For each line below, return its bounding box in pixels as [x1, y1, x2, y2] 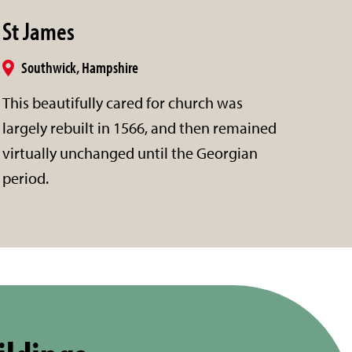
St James [2, 14, 75, 46]
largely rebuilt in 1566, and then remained [2, 117, 277, 137]
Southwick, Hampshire [20, 57, 138, 77]
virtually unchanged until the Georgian [2, 142, 258, 163]
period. [2, 167, 49, 188]
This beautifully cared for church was [2, 92, 243, 112]
